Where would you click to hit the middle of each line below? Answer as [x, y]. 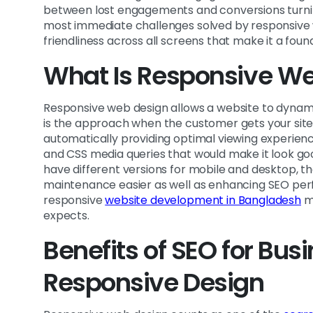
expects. [66, 216]
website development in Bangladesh [203, 201]
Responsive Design [154, 283]
